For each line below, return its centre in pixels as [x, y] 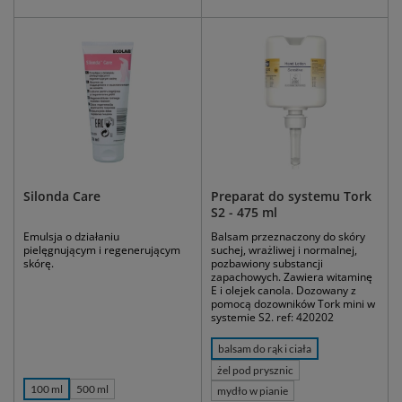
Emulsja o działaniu [71, 237]
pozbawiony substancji [267, 264]
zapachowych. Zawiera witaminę [292, 277]
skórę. [39, 264]
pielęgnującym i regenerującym [102, 250]
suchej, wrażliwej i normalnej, [284, 250]
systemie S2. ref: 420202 [272, 318]
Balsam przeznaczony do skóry [288, 237]
